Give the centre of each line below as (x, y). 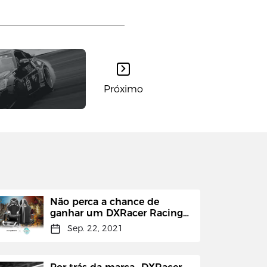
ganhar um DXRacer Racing (116, 213)
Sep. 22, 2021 (96, 229)
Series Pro (73, 225)
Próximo (124, 89)
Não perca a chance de (104, 202)
